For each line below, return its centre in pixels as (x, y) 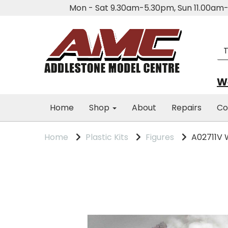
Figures (160, 137)
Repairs (187, 108)
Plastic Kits (107, 137)
